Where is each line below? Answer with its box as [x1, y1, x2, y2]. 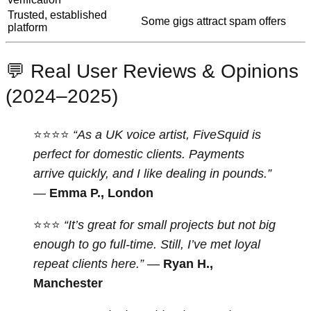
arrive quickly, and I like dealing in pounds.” [33, 167, 271, 181]
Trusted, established [8, 8, 107, 21]
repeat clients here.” [33, 257, 144, 271]
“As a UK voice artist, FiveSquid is [73, 128, 261, 142]
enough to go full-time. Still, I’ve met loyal [33, 237, 260, 252]
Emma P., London [49, 186, 153, 201]
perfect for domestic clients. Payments [33, 147, 244, 162]
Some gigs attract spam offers [141, 15, 286, 27]
